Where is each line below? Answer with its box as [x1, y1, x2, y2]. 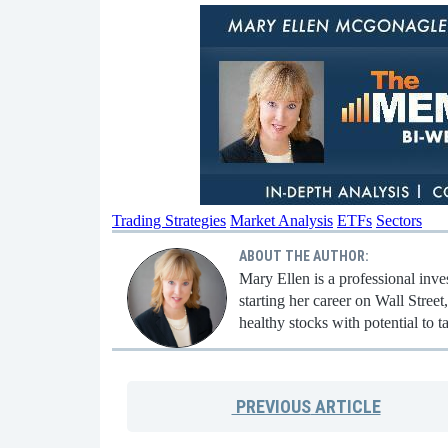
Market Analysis [230, 211, 333, 229]
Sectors [376, 211, 422, 229]
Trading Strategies [112, 211, 226, 229]
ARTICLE [310, 395, 381, 417]
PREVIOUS [231, 395, 311, 417]
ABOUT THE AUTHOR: [239, 247, 369, 264]
